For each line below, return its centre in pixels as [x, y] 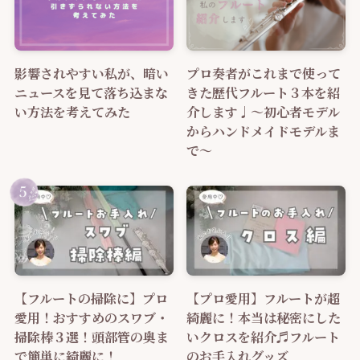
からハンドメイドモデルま [264, 131]
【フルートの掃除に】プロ [91, 298]
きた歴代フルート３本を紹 [264, 92]
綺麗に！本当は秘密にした [264, 317]
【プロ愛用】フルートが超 [264, 298]
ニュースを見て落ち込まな [91, 92]
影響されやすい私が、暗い [91, 73]
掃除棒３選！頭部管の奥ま [91, 336]
